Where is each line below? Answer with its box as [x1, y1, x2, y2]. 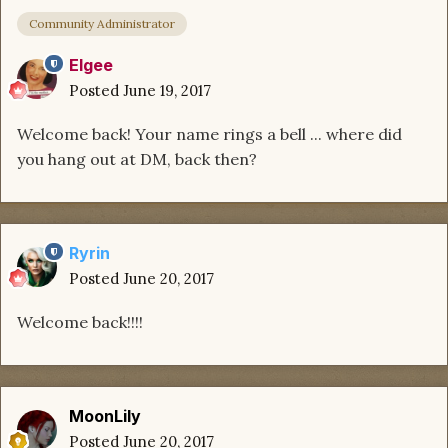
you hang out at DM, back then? [17, 148, 257, 169]
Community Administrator [29, 15, 175, 31]
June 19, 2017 [123, 80, 211, 100]
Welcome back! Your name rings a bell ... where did [17, 123, 402, 144]
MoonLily [69, 405, 141, 426]
